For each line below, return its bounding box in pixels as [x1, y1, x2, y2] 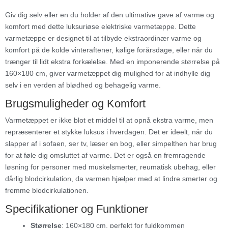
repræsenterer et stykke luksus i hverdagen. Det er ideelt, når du [5, 127, 213, 136]
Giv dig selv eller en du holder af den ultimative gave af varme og [5, 10, 214, 19]
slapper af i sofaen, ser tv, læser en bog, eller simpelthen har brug [5, 139, 217, 148]
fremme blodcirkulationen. [5, 186, 89, 194]
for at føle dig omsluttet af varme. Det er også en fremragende [5, 151, 206, 159]
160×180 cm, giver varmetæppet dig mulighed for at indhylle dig [5, 69, 210, 77]
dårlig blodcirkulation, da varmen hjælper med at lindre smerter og [5, 174, 217, 183]
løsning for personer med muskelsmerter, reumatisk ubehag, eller [5, 162, 216, 171]
